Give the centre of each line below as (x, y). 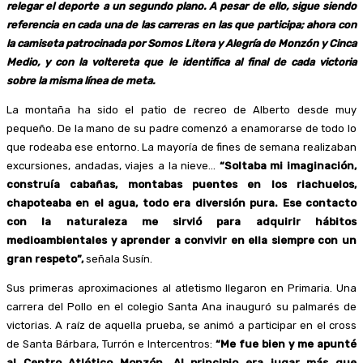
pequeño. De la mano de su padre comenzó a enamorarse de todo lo (181, 128)
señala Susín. (118, 258)
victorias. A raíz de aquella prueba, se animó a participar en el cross (181, 325)
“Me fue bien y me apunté (286, 344)
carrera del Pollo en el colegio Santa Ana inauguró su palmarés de (181, 306)
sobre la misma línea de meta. (81, 80)
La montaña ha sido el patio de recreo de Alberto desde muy (181, 109)
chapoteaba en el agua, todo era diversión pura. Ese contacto (181, 203)
